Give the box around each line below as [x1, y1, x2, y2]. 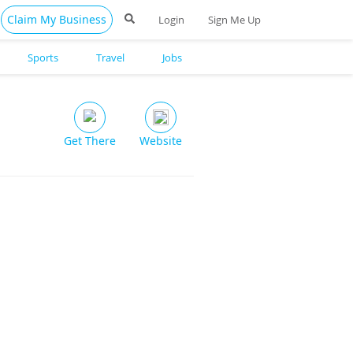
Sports [28, 50, 58, 65]
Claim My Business [7, 12, 106, 27]
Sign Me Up [208, 13, 261, 27]
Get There [64, 132, 116, 148]
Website [139, 132, 182, 148]
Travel [96, 50, 124, 65]
